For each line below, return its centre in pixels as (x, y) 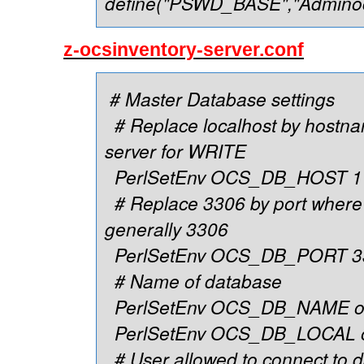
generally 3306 (167, 228)
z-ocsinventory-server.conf (184, 49)
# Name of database (193, 280)
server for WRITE (175, 150)
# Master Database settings (222, 98)
